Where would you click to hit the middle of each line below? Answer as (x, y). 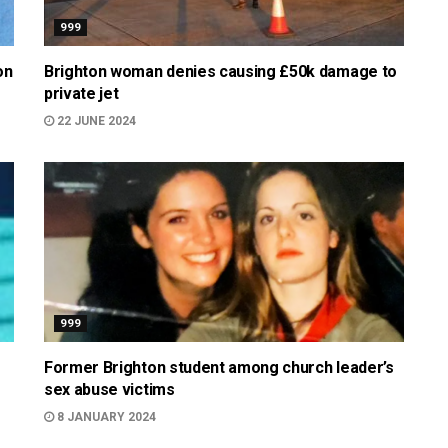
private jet (81, 93)
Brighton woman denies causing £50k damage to (220, 71)
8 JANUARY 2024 (105, 417)
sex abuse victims (109, 389)
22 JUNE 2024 (95, 121)
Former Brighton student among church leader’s (219, 367)
